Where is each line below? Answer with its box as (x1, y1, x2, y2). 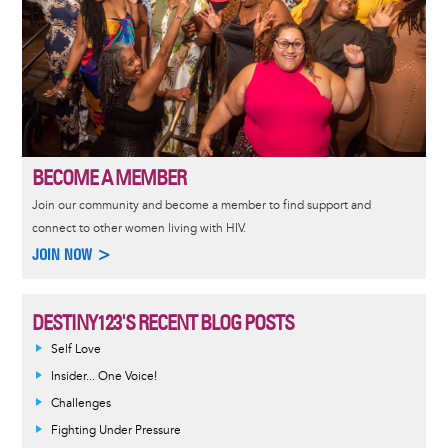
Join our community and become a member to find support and (31, 197, 371, 213)
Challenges (50, 395, 111, 411)
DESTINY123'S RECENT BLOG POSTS (31, 309, 294, 335)
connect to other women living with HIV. (31, 220, 246, 236)
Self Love (50, 341, 101, 357)
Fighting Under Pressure (50, 422, 181, 438)
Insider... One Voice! (50, 368, 157, 384)
